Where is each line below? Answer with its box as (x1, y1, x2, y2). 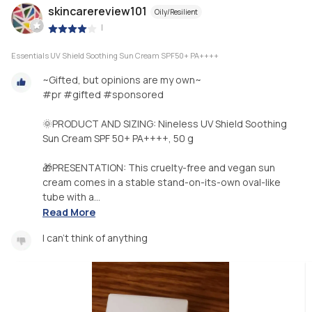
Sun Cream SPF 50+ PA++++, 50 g (42, 131, 194, 145)
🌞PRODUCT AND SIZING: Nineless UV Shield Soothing (42, 116, 287, 130)
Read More (42, 205, 95, 219)
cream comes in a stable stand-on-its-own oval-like (42, 175, 281, 189)
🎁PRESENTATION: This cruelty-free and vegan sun (42, 160, 275, 174)
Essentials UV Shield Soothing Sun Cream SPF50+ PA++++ (11, 49, 219, 61)
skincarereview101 (48, 3, 147, 19)
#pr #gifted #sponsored (42, 87, 164, 101)
